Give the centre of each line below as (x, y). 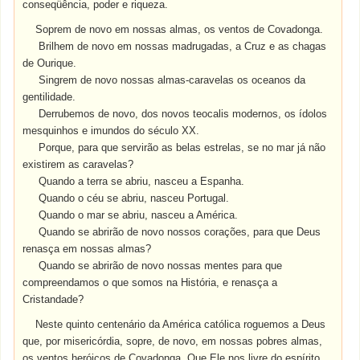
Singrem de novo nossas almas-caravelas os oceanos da (172, 80)
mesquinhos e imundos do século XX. (111, 131)
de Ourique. (50, 63)
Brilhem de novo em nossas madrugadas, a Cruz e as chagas (183, 46)
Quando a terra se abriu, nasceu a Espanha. (142, 181)
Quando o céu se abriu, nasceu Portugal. (134, 198)
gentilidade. (49, 97)
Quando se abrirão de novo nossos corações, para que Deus (180, 232)
